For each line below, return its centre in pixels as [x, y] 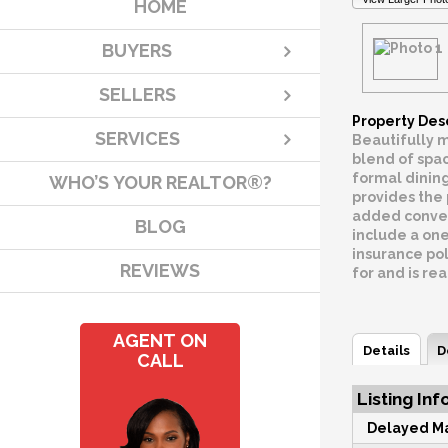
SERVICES [137, 139]
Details [386, 350]
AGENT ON [160, 341]
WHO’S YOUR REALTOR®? [160, 183]
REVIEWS [160, 271]
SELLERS [137, 95]
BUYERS [137, 51]
